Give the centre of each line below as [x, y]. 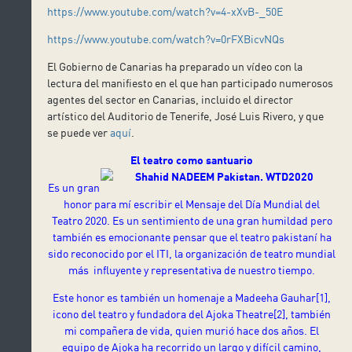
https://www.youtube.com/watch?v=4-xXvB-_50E [165, 11]
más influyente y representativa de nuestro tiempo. [192, 269]
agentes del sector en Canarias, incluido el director [170, 99]
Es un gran [74, 187]
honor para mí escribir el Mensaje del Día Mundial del [192, 203]
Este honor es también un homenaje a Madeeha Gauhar [184, 297]
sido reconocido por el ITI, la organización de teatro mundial [192, 253]
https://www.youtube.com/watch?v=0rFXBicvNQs [166, 38]
